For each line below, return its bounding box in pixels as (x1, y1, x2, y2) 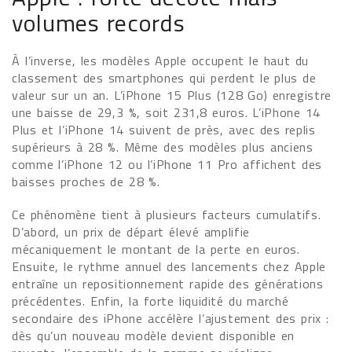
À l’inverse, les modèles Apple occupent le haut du (12, 51, 309, 70)
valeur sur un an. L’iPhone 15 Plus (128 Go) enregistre (12, 86, 332, 104)
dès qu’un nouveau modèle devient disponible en (12, 326, 295, 345)
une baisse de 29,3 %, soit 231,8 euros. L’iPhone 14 (12, 103, 321, 122)
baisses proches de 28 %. (12, 172, 160, 191)
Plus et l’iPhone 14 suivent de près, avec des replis (12, 120, 316, 139)
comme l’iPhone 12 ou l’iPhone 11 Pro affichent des (12, 155, 322, 174)
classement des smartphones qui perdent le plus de (12, 68, 317, 87)
